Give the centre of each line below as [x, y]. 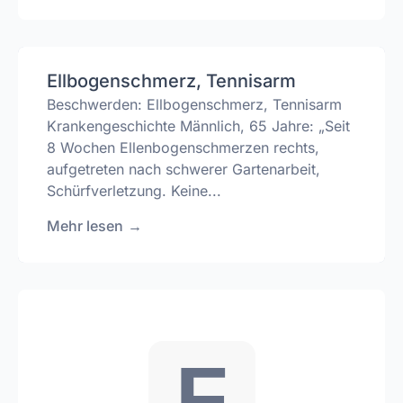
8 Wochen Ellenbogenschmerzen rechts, [183, 148]
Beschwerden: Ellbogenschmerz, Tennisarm [194, 105]
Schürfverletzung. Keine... [134, 191]
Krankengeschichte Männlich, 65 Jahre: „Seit [198, 126]
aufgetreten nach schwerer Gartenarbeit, [184, 170]
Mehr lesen [85, 225]
